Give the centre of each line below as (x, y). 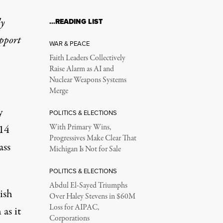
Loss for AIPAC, (74, 208)
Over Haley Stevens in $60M (92, 197)
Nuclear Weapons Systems (88, 80)
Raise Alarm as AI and (81, 69)
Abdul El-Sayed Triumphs (88, 186)
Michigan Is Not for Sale (85, 149)
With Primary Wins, (80, 127)
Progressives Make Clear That (93, 138)
